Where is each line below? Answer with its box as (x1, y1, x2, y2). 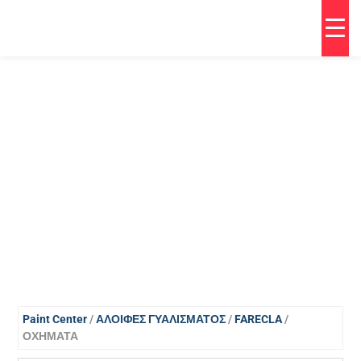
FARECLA (234, 313, 283, 326)
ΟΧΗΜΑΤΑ (23, 330, 79, 342)
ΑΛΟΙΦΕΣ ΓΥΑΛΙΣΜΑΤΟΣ (96, 313, 226, 326)
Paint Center (23, 313, 88, 326)
